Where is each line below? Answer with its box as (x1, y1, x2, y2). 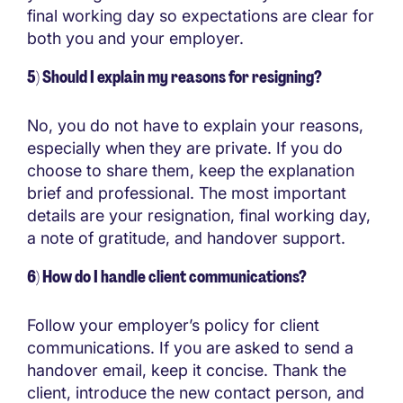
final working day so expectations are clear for (27, 5, 374, 25)
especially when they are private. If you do (27, 138, 343, 157)
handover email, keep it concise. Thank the (27, 360, 346, 380)
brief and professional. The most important (27, 183, 346, 202)
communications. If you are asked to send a (27, 337, 354, 357)
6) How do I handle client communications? (27, 265, 307, 288)
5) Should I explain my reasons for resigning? (27, 66, 322, 88)
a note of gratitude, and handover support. (27, 228, 345, 247)
